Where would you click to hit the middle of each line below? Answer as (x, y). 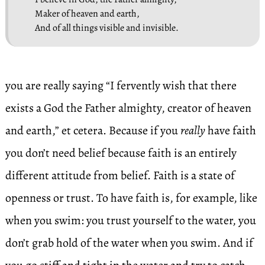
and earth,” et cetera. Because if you (93, 130)
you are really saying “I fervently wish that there (121, 85)
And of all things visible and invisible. (106, 28)
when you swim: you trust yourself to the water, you (130, 220)
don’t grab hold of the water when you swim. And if (129, 243)
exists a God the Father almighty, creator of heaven (128, 108)
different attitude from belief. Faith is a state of (120, 175)
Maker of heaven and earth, (87, 14)
